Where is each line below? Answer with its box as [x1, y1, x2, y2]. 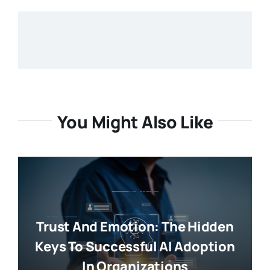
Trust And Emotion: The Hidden [36, 218, 234, 236]
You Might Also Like [57, 110, 213, 134]
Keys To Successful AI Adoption [35, 237, 235, 256]
